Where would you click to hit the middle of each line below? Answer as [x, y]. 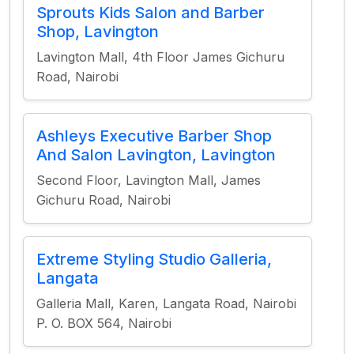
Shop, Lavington [98, 32]
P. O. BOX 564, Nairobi [104, 323]
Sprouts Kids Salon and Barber [151, 13]
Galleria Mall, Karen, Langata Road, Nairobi [166, 303]
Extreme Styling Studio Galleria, [154, 259]
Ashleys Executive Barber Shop [154, 136]
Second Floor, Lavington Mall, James [149, 180]
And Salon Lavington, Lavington [156, 155]
